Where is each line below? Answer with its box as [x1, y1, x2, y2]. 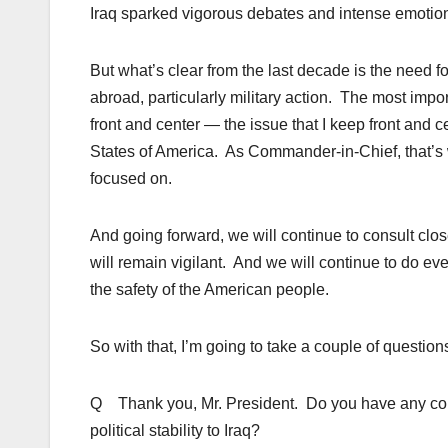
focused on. [90, 170, 172, 188]
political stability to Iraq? [90, 422, 260, 440]
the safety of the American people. [90, 281, 329, 299]
